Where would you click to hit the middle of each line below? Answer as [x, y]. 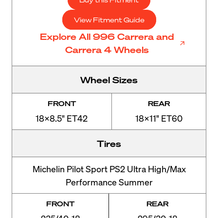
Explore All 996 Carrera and [107, 36]
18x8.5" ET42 [62, 118]
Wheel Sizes [109, 79]
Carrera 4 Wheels [107, 49]
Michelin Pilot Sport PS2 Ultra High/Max [109, 168]
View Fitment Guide [109, 19]
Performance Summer [109, 182]
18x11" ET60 [159, 118]
